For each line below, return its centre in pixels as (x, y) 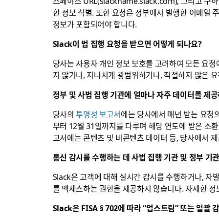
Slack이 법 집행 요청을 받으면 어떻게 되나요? (127, 43)
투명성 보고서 (99, 114)
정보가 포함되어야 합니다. (95, 24)
